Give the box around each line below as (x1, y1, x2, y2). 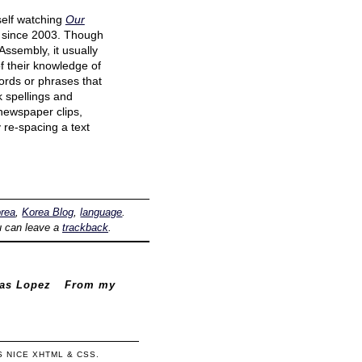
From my (65, 278, 116, 291)
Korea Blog (22, 206, 74, 219)
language (80, 206, 123, 219)
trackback (61, 221, 108, 234)
